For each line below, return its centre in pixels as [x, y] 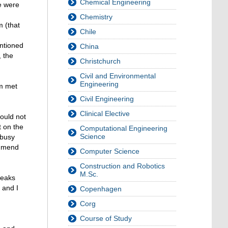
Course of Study [106, 218]
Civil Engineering [107, 99]
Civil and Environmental [118, 76]
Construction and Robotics [122, 166]
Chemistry [96, 17]
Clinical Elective [105, 113]
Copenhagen [101, 189]
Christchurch [100, 61]
